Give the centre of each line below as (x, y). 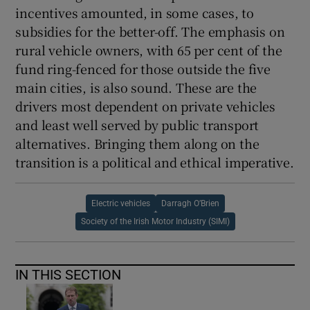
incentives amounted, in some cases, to (135, 12)
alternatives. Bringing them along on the (137, 143)
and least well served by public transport (137, 124)
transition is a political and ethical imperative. (155, 162)
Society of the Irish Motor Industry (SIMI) (155, 221)
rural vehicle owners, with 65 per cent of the (149, 49)
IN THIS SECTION (69, 274)
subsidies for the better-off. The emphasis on (150, 31)
